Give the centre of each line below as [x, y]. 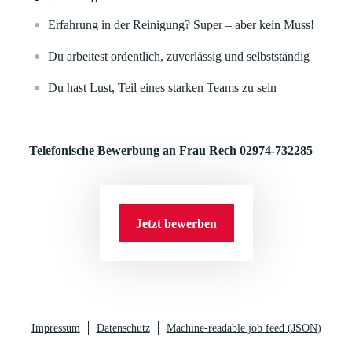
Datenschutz [123, 328]
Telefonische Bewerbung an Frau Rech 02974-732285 [171, 150]
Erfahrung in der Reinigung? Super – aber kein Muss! [181, 25]
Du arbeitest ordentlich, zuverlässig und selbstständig [179, 56]
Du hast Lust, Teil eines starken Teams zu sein [163, 88]
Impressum [55, 328]
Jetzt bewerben [176, 223]
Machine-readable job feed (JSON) [244, 328]
